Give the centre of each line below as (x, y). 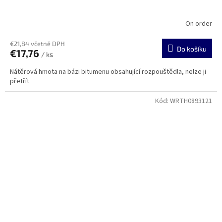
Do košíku (192, 49)
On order (199, 24)
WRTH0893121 (191, 101)
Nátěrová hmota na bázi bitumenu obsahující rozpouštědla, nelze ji (108, 72)
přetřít (20, 81)
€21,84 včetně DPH (37, 43)
